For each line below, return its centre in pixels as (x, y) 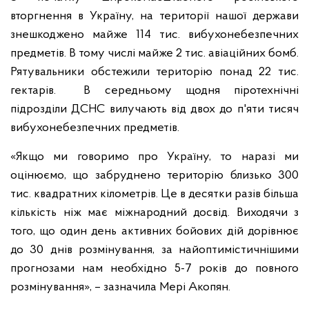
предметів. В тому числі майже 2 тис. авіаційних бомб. (154, 53)
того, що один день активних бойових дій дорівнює (154, 231)
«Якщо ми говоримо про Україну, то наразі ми (154, 157)
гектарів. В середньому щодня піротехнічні (154, 91)
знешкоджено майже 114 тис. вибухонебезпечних (154, 35)
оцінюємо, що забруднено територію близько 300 (154, 176)
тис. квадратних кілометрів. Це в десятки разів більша (154, 194)
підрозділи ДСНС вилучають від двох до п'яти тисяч (154, 109)
